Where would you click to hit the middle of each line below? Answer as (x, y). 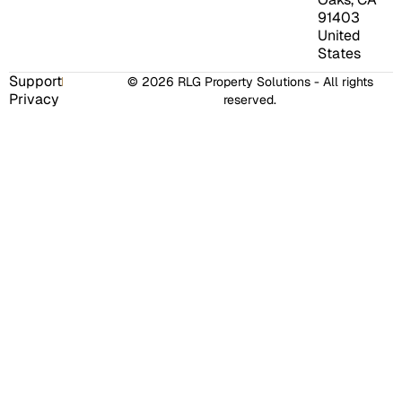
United (339, 36)
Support (35, 82)
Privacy (34, 100)
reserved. (250, 100)
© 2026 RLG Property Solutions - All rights (250, 82)
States (339, 54)
